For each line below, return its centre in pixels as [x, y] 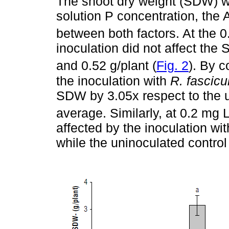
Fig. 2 [173, 66]
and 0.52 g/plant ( [106, 66]
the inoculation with [113, 81]
